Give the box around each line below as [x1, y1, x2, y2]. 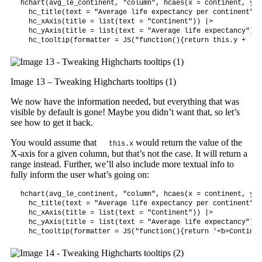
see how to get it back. [10, 118, 93, 128]
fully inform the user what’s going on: [10, 170, 149, 180]
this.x [108, 140, 133, 149]
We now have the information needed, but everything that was [10, 96, 239, 107]
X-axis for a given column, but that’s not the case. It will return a [10, 149, 247, 159]
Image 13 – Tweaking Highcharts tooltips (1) [10, 77, 176, 87]
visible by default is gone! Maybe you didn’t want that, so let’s [10, 107, 240, 118]
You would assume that [10, 137, 99, 148]
